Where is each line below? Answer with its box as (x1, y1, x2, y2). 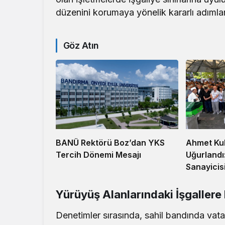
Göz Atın (63, 40, 99, 51)
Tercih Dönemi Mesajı (56, 149, 141, 160)
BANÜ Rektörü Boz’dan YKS (56, 137, 165, 148)
